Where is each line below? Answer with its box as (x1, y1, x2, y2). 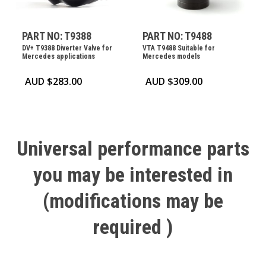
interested (129, 163, 213, 187)
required (93, 215, 162, 239)
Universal (16, 137, 93, 161)
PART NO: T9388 (21, 30, 91, 43)
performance (97, 137, 202, 161)
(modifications (42, 189, 161, 213)
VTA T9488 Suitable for (142, 44, 216, 53)
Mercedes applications (21, 52, 95, 61)
